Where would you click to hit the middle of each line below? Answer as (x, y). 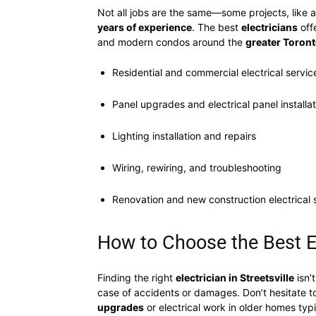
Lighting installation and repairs (184, 136)
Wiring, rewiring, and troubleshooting (197, 168)
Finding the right (136, 278)
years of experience (145, 27)
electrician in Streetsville (235, 278)
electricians (269, 27)
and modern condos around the (171, 42)
